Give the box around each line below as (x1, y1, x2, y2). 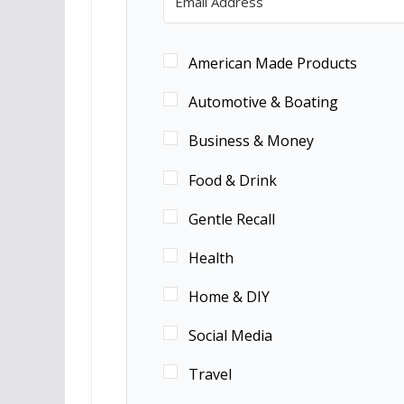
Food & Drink (188, 170, 277, 190)
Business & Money (188, 131, 314, 151)
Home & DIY (188, 287, 270, 308)
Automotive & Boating (188, 92, 338, 113)
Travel (188, 364, 232, 385)
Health (188, 247, 234, 268)
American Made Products (188, 53, 357, 74)
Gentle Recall (188, 208, 275, 229)
